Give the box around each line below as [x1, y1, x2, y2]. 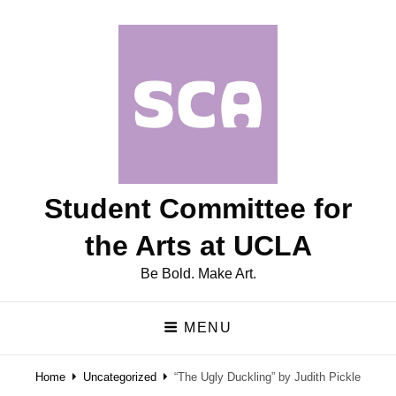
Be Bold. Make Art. [140, 266, 256, 281]
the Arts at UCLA [84, 230, 312, 262]
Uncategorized [83, 369, 156, 384]
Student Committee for [44, 193, 352, 225]
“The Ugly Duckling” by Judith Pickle [174, 369, 361, 384]
